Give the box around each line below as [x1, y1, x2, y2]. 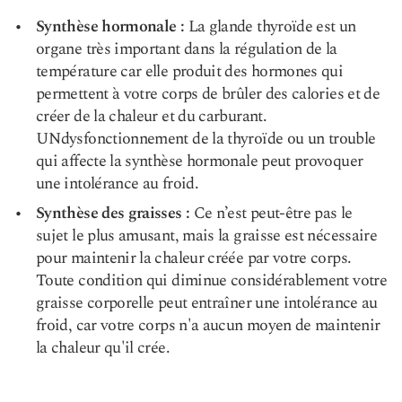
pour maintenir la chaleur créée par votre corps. [36, 246, 352, 270]
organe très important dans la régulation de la [36, 37, 337, 61]
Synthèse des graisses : [36, 201, 190, 225]
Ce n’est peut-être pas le [189, 201, 353, 225]
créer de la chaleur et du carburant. [36, 104, 267, 128]
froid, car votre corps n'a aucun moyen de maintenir [36, 313, 380, 337]
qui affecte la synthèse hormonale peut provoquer [36, 149, 363, 173]
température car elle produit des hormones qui [36, 59, 344, 83]
